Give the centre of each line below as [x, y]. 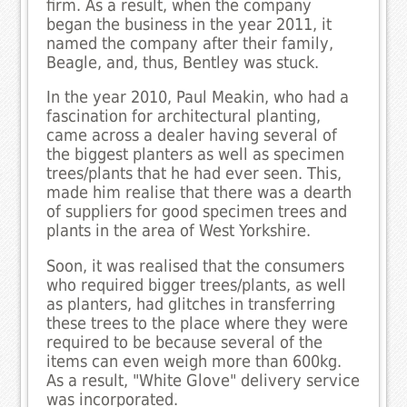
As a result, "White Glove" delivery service [203, 380]
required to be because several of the [185, 342]
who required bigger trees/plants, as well [197, 285]
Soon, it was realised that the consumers [196, 266]
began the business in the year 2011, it [189, 24]
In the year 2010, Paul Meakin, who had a [198, 98]
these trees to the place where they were [198, 323]
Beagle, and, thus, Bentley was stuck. [183, 62]
